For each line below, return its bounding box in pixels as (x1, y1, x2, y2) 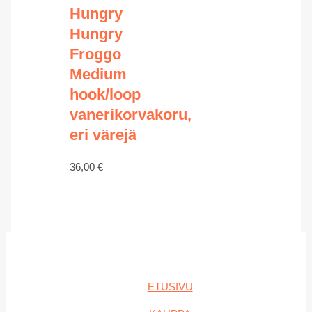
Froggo (69, 45, 121, 63)
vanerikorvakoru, (69, 106, 192, 124)
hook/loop (69, 86, 141, 104)
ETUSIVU (147, 281, 193, 292)
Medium (69, 65, 127, 84)
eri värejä (69, 126, 136, 144)
